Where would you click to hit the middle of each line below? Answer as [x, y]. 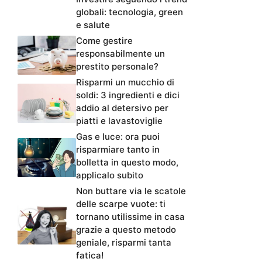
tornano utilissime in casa [130, 216]
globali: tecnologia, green [130, 12]
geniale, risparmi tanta [124, 242]
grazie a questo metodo [126, 229]
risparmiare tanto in [118, 149]
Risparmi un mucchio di [125, 82]
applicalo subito [110, 175]
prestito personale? [117, 66]
